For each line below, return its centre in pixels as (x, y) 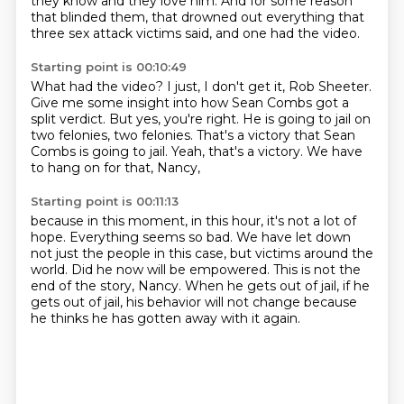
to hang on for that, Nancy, (115, 168)
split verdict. (69, 119)
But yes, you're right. (175, 119)
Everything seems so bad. (152, 237)
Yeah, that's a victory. (239, 151)
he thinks (61, 318)
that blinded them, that (106, 17)
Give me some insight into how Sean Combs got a (189, 103)
